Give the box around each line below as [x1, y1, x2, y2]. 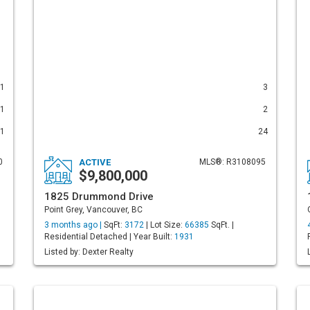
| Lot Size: [144, 220, 185, 230]
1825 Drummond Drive [44, 190, 154, 203]
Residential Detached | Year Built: [44, 232, 174, 241]
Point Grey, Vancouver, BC [44, 205, 143, 215]
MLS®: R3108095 [199, 157, 266, 167]
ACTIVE [79, 157, 111, 167]
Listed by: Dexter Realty [44, 247, 134, 257]
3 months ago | [44, 220, 104, 230]
